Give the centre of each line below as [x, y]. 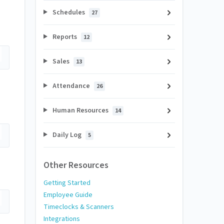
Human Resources [80, 110]
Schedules [68, 12]
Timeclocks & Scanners [79, 207]
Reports [64, 37]
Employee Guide [68, 195]
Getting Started [67, 183]
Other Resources [76, 165]
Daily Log [67, 135]
